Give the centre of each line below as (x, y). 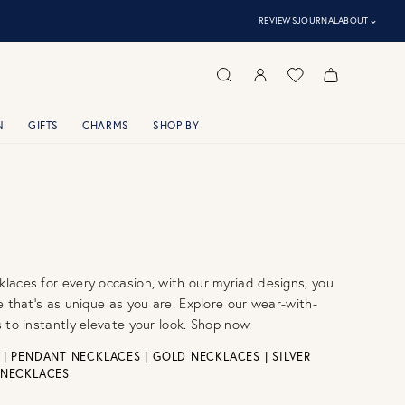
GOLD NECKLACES (207, 357)
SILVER (292, 357)
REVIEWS (278, 20)
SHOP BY (176, 125)
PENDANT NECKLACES (76, 357)
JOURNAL (318, 20)
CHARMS (106, 125)
